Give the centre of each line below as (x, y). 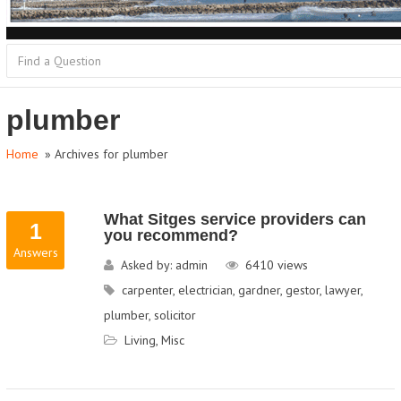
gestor (302, 290)
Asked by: (148, 265)
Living (140, 340)
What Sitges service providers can (235, 219)
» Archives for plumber (105, 154)
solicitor (175, 315)
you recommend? (171, 235)
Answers (35, 252)
